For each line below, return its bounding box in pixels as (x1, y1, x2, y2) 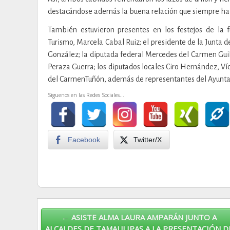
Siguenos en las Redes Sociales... (48, 91, 124, 99)
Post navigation (37, 204, 69, 210)
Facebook (68, 135, 100, 144)
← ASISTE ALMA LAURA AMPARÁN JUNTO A (61, 212, 217, 222)
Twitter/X (133, 135, 162, 144)
